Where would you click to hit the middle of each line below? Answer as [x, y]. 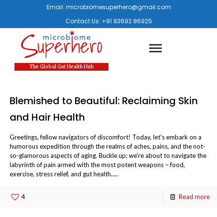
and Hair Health [47, 117]
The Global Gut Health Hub [62, 67]
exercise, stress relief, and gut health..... [64, 174]
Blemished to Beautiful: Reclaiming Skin [104, 101]
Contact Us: [83, 21]
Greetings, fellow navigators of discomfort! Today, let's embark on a [106, 137]
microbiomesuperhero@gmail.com [118, 7]
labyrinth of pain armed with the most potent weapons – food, [97, 165]
